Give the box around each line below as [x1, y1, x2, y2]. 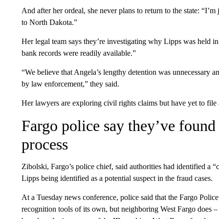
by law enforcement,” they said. [21, 80, 119, 88]
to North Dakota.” [21, 18, 77, 26]
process [21, 135, 68, 153]
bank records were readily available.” [21, 49, 136, 57]
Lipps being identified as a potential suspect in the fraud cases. [21, 174, 213, 182]
